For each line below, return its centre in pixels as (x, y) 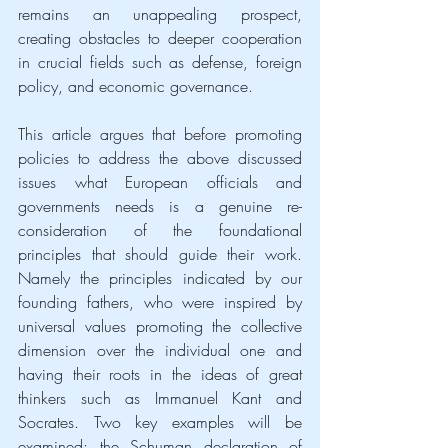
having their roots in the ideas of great (160, 373)
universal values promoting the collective (160, 325)
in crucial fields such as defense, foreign (160, 61)
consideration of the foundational (160, 229)
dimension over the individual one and (160, 349)
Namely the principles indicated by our (160, 277)
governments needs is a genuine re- (160, 205)
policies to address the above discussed (160, 157)
